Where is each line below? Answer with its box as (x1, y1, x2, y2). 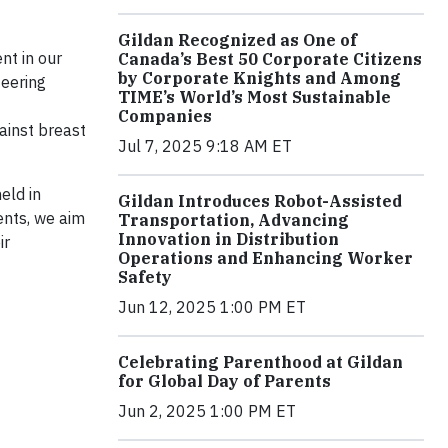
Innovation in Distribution (118, 229, 339, 250)
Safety (118, 267, 172, 288)
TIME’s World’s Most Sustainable (118, 87, 391, 108)
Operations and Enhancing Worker (118, 248, 413, 269)
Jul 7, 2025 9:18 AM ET (118, 136, 292, 157)
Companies (118, 106, 212, 127)
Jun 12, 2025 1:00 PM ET (118, 297, 306, 318)
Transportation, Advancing (118, 210, 349, 231)
